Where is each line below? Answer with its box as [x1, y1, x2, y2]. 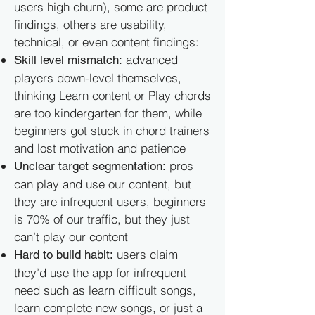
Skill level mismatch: [14, 53, 122, 67]
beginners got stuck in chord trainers [14, 123, 210, 138]
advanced [122, 52, 178, 67]
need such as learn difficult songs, [14, 283, 196, 297]
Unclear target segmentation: [14, 159, 166, 173]
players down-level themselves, [14, 70, 181, 85]
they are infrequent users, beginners [14, 194, 206, 209]
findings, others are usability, [14, 17, 167, 32]
